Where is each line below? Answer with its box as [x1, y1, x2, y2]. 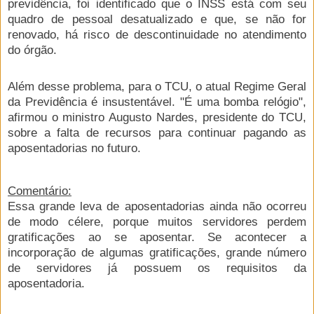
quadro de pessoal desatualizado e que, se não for [8, 12, 306, 26]
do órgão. [8, 43, 57, 57]
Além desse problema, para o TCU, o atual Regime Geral [8, 79, 306, 93]
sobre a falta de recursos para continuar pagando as [8, 125, 306, 139]
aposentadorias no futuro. [8, 141, 141, 155]
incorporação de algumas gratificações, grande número [8, 245, 306, 259]
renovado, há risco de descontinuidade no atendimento [8, 27, 306, 41]
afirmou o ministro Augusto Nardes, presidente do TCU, [8, 110, 306, 124]
